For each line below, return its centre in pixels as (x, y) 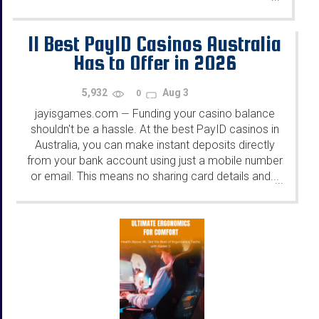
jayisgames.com (76, 113)
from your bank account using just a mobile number (155, 160)
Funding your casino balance (202, 113)
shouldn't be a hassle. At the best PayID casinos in (155, 129)
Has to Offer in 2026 (155, 62)
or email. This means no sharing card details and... (155, 176)
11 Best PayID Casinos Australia (155, 43)
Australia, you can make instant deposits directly (155, 145)
